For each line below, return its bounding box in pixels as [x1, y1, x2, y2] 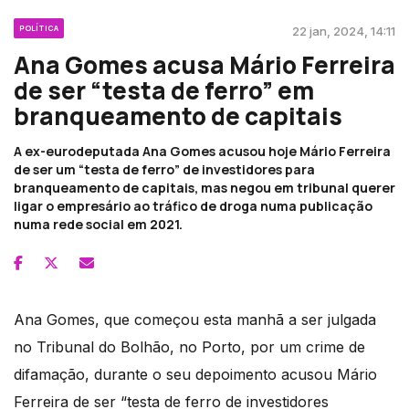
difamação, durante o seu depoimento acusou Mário [14, 364, 377, 383]
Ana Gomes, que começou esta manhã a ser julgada [14, 309, 376, 329]
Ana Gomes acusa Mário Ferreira [14, 47, 395, 81]
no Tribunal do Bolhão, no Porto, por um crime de [14, 337, 365, 356]
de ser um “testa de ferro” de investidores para [14, 160, 315, 178]
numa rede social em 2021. [14, 215, 183, 233]
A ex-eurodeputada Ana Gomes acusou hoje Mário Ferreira [14, 142, 391, 160]
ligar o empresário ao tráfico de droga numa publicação [14, 196, 372, 215]
